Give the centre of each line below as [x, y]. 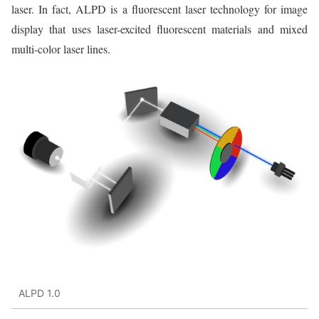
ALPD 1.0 [40, 293]
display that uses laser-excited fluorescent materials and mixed [159, 28]
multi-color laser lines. [61, 48]
